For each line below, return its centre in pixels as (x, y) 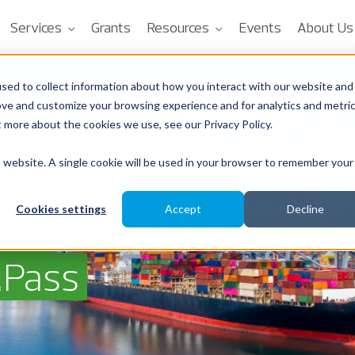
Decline (305, 209)
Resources (178, 27)
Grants (111, 27)
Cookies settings (61, 209)
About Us (325, 27)
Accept (183, 209)
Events (260, 27)
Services (36, 27)
